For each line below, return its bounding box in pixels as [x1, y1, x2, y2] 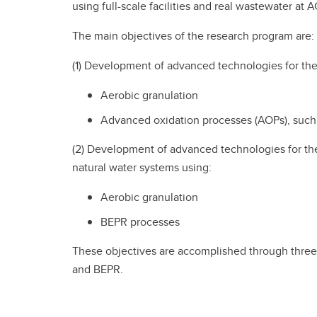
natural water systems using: [72, 159, 212, 176]
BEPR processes [100, 213, 180, 230]
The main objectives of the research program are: [72, 28, 314, 45]
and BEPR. [72, 260, 123, 277]
